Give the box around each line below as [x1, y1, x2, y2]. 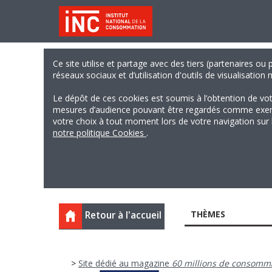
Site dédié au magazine [78, 257, 172, 269]
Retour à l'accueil [85, 209, 161, 222]
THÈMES [190, 208, 225, 220]
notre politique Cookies [53, 127, 146, 138]
